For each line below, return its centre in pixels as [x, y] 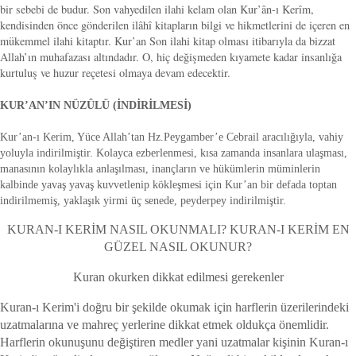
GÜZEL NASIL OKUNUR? [178, 246]
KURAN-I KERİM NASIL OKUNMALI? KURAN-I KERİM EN [178, 229]
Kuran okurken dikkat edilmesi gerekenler [178, 277]
